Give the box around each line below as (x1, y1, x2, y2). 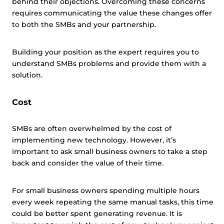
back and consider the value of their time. (12, 158, 165, 167)
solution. (12, 70, 42, 79)
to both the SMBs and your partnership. (12, 20, 162, 29)
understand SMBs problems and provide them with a (12, 59, 206, 68)
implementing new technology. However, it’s (12, 135, 176, 144)
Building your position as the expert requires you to (12, 47, 199, 56)
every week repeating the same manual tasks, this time (12, 197, 213, 206)
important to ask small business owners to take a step (12, 147, 207, 156)
